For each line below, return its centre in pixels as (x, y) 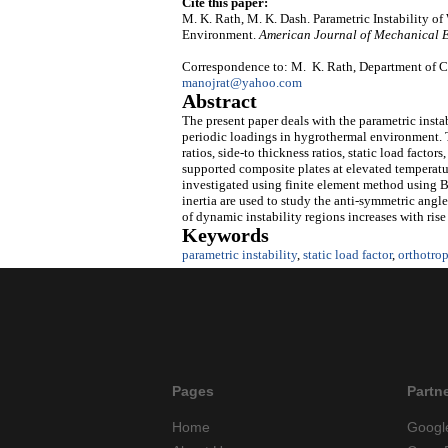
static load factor (347, 255)
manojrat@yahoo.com (242, 83)
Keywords (225, 236)
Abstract (219, 102)
